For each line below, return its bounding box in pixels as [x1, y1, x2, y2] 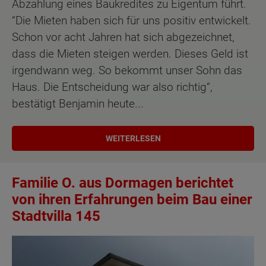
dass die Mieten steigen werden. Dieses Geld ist [12, 47, 248, 61]
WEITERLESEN [105, 133, 161, 143]
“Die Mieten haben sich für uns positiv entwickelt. [12, 14, 251, 28]
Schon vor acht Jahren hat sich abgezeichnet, [12, 30, 235, 45]
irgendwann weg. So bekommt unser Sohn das [12, 64, 242, 78]
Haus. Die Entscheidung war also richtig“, [12, 80, 213, 94]
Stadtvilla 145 [12, 207, 100, 224]
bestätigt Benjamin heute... [12, 97, 144, 111]
